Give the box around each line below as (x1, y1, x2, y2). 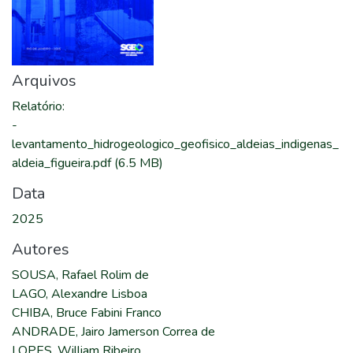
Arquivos (12, 70, 76, 91)
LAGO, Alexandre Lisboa (12, 285, 147, 303)
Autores (12, 239, 69, 260)
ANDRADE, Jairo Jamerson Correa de (12, 323, 215, 340)
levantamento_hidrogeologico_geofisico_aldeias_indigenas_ (12, 136, 339, 153)
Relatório (12, 98, 62, 115)
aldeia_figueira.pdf (12, 154, 114, 172)
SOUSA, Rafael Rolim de (12, 266, 149, 284)
